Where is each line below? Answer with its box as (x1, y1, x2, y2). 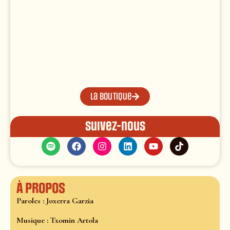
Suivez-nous (85, 119, 145, 133)
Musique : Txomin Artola (16, 215, 98, 225)
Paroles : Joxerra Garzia (16, 195, 93, 206)
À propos (16, 180, 65, 197)
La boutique (90, 90, 132, 102)
